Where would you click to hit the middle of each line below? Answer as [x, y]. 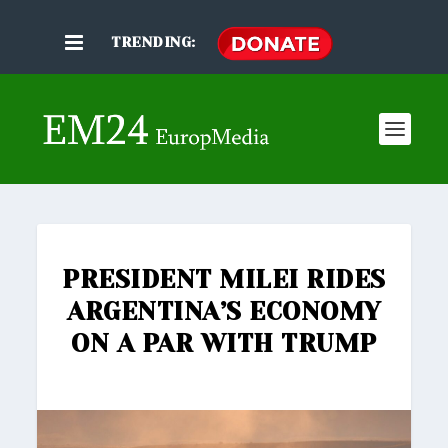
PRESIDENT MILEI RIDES [224, 280]
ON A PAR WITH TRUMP [224, 344]
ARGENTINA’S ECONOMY [224, 312]
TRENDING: [153, 42]
